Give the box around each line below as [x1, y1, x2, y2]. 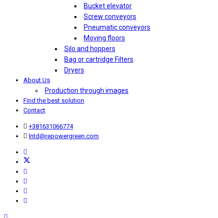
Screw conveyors [84, 13, 136, 21]
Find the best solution [23, 97, 84, 105]
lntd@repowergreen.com [29, 132, 99, 140]
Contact [23, 107, 45, 114]
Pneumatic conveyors [84, 23, 150, 32]
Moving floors [84, 34, 125, 42]
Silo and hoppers [64, 45, 115, 53]
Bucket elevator [84, 2, 132, 10]
